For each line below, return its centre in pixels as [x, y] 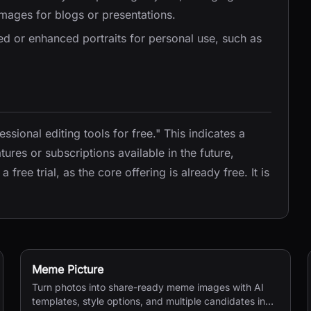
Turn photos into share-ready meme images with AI [148, 287]
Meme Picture [68, 269]
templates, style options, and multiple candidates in [149, 301]
